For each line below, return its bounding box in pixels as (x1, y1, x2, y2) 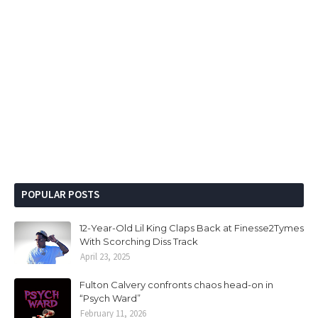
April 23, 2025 (80, 251, 130, 263)
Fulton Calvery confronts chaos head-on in (79, 279, 273, 290)
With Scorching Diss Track (79, 236, 198, 247)
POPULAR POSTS (21, 187, 99, 201)
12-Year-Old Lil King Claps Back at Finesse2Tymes (79, 222, 304, 234)
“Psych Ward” (79, 292, 141, 304)
